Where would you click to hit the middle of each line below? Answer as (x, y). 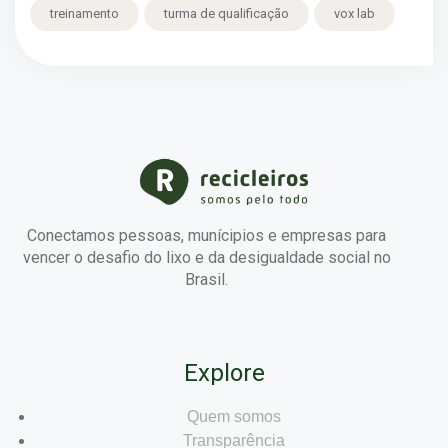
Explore (224, 372)
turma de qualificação (226, 14)
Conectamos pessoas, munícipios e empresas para (206, 235)
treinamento (84, 14)
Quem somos (234, 416)
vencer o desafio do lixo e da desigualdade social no (206, 257)
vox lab (354, 14)
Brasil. (206, 279)
